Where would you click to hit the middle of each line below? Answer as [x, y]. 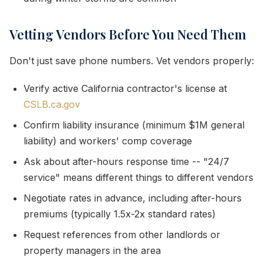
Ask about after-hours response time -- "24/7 [126, 161]
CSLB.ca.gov [52, 104]
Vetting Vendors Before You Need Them [128, 34]
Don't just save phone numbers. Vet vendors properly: [132, 61]
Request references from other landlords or [122, 235]
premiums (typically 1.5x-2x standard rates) [120, 214]
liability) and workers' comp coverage [108, 141]
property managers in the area [92, 250]
